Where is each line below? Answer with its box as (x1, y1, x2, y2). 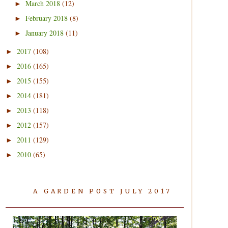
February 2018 (25, 13, 70, 23)
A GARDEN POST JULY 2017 (33, 187, 172, 195)
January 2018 (25, 28, 66, 38)
